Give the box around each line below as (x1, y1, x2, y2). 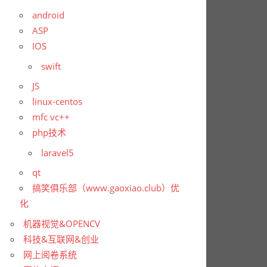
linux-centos (32, 95, 83, 108)
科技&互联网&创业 (23, 232, 100, 245)
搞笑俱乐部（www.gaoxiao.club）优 (32, 182, 180, 194)
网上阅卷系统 (23, 248, 77, 260)
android (32, 9, 65, 21)
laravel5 (41, 146, 74, 159)
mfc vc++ (32, 111, 70, 123)
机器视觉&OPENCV (23, 217, 101, 229)
